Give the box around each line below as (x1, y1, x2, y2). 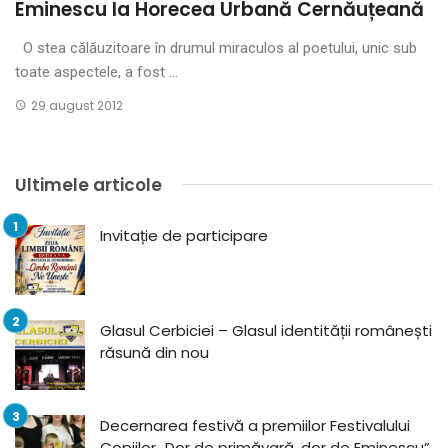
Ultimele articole (15, 172, 162, 197)
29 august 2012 (30, 96, 123, 114)
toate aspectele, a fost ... (15, 62, 178, 81)
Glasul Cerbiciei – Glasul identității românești (100, 319, 432, 341)
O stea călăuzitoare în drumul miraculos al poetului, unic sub (15, 38, 417, 57)
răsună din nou (100, 341, 209, 363)
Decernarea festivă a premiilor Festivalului (100, 414, 410, 436)
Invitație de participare (100, 224, 268, 246)
